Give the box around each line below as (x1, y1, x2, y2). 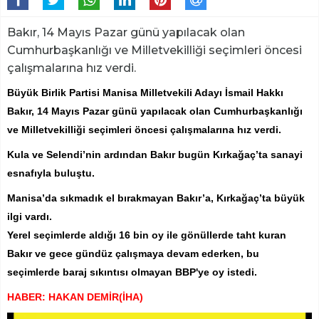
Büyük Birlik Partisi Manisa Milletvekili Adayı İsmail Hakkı (7, 86, 283, 98)
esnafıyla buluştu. (7, 167, 95, 179)
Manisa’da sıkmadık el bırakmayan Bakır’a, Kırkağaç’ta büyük (7, 192, 305, 204)
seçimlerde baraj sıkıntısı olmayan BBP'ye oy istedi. (7, 266, 257, 278)
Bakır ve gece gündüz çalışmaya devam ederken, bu (7, 247, 259, 259)
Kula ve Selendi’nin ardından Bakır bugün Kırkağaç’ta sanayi (7, 148, 303, 160)
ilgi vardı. (7, 210, 52, 222)
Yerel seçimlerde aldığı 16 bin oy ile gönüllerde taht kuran (7, 229, 286, 241)
